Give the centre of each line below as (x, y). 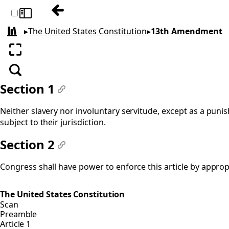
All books (27, 35)
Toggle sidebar (50, 18)
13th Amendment (187, 31)
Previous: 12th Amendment (113, 16)
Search (29, 75)
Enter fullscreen (47, 55)
